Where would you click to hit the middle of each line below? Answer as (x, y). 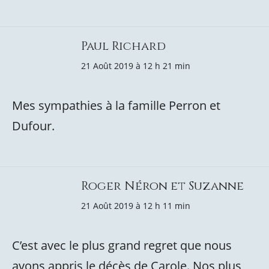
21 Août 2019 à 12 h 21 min (136, 66)
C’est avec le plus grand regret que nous (122, 245)
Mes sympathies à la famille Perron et (116, 105)
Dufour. (33, 126)
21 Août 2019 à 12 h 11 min (136, 206)
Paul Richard (123, 46)
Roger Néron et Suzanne (162, 186)
